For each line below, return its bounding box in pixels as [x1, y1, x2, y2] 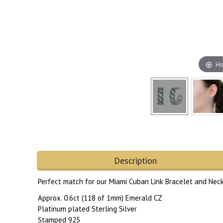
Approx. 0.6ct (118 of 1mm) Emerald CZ [38, 193, 162, 203]
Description [114, 155, 157, 167]
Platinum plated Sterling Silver [38, 204, 137, 214]
